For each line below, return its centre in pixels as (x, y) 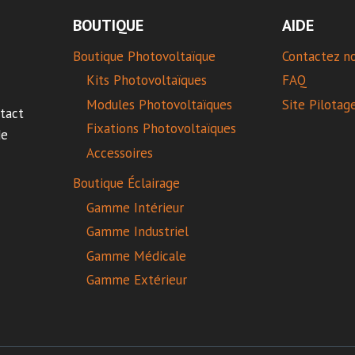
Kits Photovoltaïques (146, 80)
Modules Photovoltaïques (159, 104)
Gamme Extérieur (136, 280)
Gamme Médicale (136, 256)
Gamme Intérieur (135, 207)
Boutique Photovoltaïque (144, 57)
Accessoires (119, 153)
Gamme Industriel (137, 232)
